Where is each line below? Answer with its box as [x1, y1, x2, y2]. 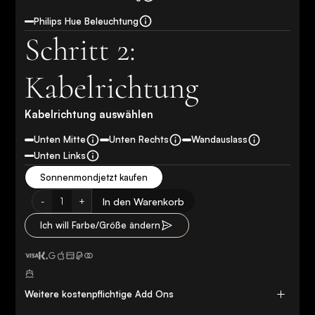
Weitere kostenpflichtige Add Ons [25, 288, 174, 300]
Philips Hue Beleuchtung [34, 15, 139, 27]
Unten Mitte [34, 134, 86, 146]
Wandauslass [191, 134, 247, 146]
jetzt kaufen [98, 171, 148, 183]
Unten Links [34, 150, 86, 162]
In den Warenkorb [103, 195, 185, 207]
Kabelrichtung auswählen [25, 108, 154, 121]
